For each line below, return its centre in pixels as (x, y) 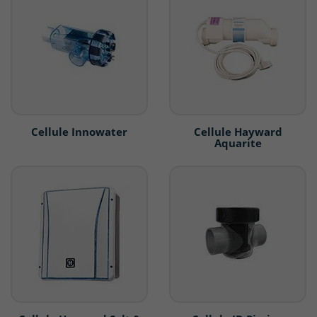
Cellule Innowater (79, 132)
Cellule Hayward (238, 132)
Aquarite (238, 143)
